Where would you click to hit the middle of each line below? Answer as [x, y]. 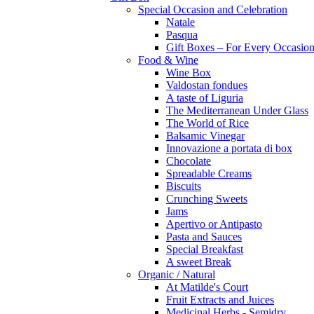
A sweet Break [199, 262]
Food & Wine [168, 60]
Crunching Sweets [207, 199]
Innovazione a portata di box [229, 148]
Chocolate [189, 161]
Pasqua [182, 35]
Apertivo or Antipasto [214, 224]
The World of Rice [207, 123]
